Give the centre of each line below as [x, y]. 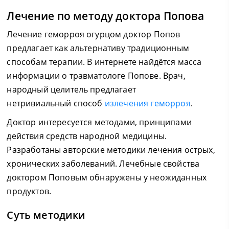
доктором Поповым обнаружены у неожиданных [107, 177]
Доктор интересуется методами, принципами [99, 122]
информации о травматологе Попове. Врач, [96, 76]
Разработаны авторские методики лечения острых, [111, 150]
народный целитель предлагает [71, 89]
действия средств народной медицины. [87, 136]
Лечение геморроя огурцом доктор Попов [94, 34]
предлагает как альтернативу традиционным [98, 48]
